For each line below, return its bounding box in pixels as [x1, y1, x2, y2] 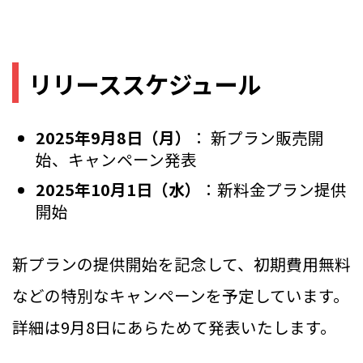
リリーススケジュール [28, 66, 261, 101]
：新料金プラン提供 [201, 177, 348, 202]
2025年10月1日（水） [36, 177, 202, 202]
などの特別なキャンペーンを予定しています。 [12, 283, 349, 307]
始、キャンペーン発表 [36, 147, 198, 172]
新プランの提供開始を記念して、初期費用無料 [12, 251, 351, 275]
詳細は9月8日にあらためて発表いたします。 [12, 314, 336, 339]
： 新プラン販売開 [191, 126, 325, 150]
